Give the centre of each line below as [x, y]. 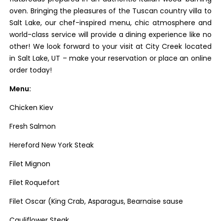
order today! [31, 70]
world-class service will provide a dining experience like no [110, 35]
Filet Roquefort [35, 183]
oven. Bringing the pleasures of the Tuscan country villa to [110, 11]
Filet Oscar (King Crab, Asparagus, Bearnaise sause [96, 201]
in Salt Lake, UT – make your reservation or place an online [110, 58]
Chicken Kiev [32, 108]
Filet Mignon [30, 164]
